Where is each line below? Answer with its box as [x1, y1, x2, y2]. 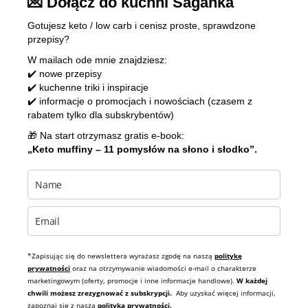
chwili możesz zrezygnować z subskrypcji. [27, 288, 176, 298]
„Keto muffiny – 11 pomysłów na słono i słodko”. [27, 144, 257, 155]
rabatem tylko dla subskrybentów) [27, 109, 174, 120]
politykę [214, 251, 242, 261]
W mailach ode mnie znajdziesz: [27, 54, 167, 65]
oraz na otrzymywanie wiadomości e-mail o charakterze [70, 263, 256, 273]
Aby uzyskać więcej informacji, [176, 288, 276, 298]
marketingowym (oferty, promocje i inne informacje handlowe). [27, 276, 236, 285]
